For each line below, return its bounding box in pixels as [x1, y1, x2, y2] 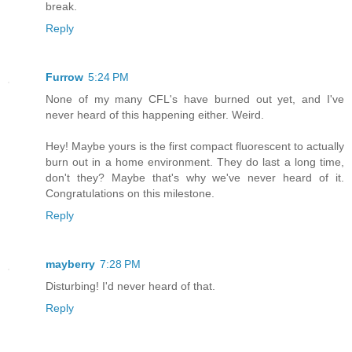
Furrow [46, 70, 83, 83]
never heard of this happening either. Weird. [46, 108, 264, 121]
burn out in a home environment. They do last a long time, [46, 155, 344, 168]
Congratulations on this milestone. [46, 186, 214, 200]
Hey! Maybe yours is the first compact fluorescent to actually [46, 139, 344, 152]
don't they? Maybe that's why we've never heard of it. [46, 170, 344, 184]
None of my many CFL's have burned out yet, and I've [46, 92, 344, 105]
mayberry [46, 257, 95, 270]
